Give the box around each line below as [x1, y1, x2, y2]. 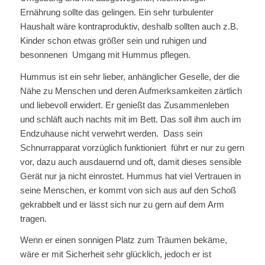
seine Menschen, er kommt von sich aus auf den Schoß [20, 185, 236, 195]
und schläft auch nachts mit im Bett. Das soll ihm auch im [20, 114, 241, 124]
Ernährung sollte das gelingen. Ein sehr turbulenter [20, 7, 214, 17]
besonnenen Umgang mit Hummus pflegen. [20, 49, 190, 60]
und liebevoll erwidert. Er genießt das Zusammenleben [20, 99, 229, 110]
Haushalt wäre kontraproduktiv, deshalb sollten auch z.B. [20, 21, 238, 31]
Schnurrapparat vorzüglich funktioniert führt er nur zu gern [20, 142, 244, 153]
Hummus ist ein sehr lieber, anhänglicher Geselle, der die [20, 71, 240, 82]
